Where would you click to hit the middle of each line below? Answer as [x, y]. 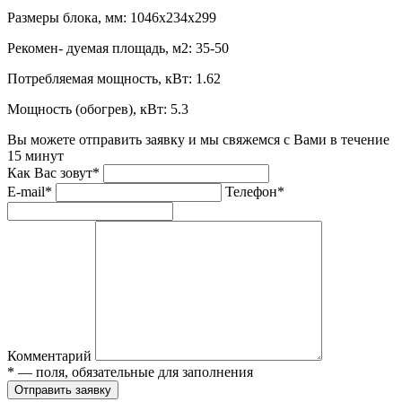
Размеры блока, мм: [67, 17]
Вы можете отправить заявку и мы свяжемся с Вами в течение [198, 139]
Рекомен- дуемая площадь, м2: [100, 48]
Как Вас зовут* [53, 172]
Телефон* [255, 191]
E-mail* [30, 191]
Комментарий [49, 355]
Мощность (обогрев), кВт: [87, 109]
